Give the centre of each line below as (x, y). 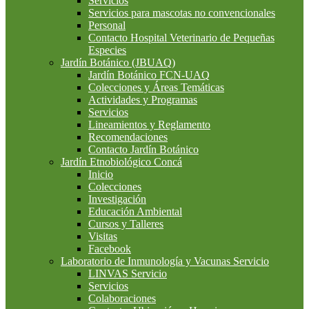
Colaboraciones (122, 298)
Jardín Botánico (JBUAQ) (118, 62)
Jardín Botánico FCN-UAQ (149, 74)
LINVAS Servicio (128, 273)
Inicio (101, 174)
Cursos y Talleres (126, 223)
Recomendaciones (128, 137)
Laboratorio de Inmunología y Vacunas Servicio (165, 261)
